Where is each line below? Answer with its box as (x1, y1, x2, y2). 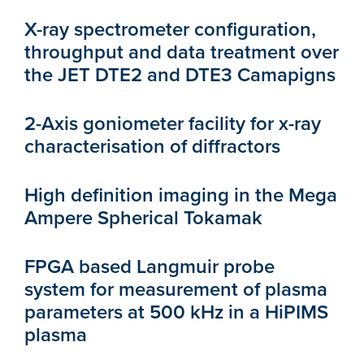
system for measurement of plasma (24, 275, 327, 304)
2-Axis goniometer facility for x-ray (24, 109, 321, 138)
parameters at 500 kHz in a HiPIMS (24, 297, 328, 327)
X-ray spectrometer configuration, (24, 15, 316, 44)
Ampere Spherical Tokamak (24, 203, 262, 232)
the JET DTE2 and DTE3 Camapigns (24, 60, 336, 89)
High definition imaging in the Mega (24, 180, 337, 210)
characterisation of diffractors (24, 132, 280, 161)
